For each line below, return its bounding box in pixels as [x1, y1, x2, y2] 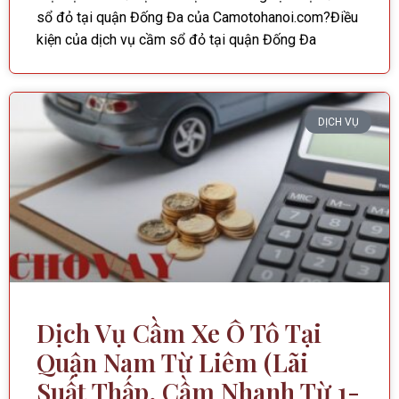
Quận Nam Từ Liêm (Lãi [37, 346, 308, 379]
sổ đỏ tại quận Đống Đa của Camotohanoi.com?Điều [37, 9, 358, 27]
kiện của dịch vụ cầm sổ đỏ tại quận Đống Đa [37, 31, 316, 49]
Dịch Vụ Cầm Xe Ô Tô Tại [37, 316, 322, 350]
